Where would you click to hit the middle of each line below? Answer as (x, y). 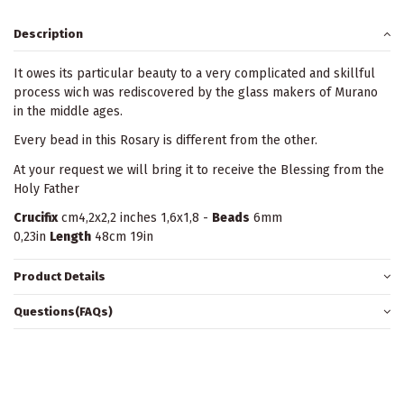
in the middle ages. (68, 112)
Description (48, 33)
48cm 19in (122, 236)
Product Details (60, 277)
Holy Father (46, 188)
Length (70, 236)
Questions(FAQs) (63, 311)
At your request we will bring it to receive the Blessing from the (199, 170)
